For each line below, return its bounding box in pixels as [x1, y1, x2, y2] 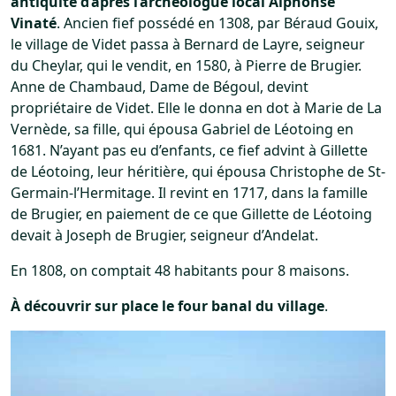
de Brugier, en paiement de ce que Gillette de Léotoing [11, 204, 372, 225]
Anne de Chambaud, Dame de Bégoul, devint [11, 77, 308, 97]
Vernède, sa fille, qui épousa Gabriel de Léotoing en [11, 119, 354, 140]
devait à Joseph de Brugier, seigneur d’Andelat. [11, 225, 318, 246]
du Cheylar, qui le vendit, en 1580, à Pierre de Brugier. [11, 56, 362, 76]
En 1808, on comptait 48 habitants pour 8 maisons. [11, 261, 349, 281]
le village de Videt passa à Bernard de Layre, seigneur [11, 34, 365, 55]
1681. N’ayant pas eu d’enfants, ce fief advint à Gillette [11, 141, 368, 161]
